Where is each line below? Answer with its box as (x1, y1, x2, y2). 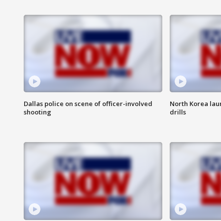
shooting (24, 108, 51, 117)
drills (169, 108, 186, 117)
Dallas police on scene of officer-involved (24, 99, 152, 109)
